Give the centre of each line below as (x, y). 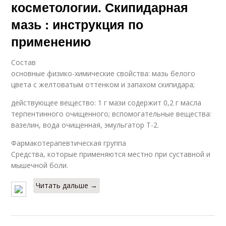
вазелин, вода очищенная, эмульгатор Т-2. (85, 125)
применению (51, 41)
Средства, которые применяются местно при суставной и (111, 154)
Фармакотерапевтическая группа (69, 143)
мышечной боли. (40, 165)
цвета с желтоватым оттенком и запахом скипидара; (103, 84)
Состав (24, 62)
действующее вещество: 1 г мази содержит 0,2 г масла (106, 103)
